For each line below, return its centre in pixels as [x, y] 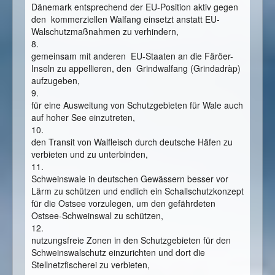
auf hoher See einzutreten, [86, 118]
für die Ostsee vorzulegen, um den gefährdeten [123, 203]
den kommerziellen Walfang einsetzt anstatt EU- [126, 19]
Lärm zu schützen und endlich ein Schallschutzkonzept [137, 191]
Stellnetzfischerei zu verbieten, [91, 265]
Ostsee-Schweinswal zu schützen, [100, 216]
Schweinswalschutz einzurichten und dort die [118, 253]
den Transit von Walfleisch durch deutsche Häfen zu [132, 142]
